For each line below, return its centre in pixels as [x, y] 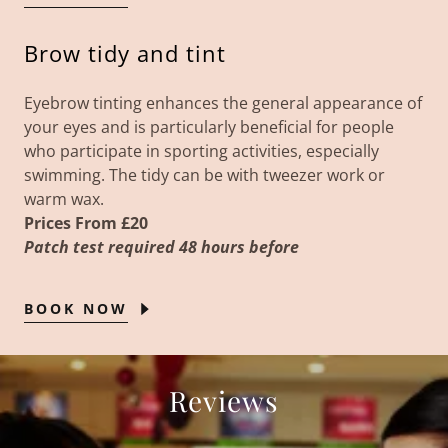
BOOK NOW [76, 308]
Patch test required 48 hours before [161, 247]
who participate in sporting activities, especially [201, 151]
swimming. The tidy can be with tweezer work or [204, 175]
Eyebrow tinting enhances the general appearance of [223, 103]
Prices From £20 [90, 223]
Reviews [224, 400]
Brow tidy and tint [125, 53]
